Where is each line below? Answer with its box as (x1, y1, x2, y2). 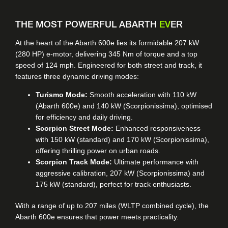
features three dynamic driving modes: (15, 72, 139, 81)
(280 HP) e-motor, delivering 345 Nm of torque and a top (15, 50, 197, 59)
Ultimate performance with (112, 158, 198, 166)
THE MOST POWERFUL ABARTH (15, 20, 159, 30)
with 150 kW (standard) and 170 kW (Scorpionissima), (36, 135, 209, 144)
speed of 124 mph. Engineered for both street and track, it (15, 61, 202, 70)
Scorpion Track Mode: (36, 158, 112, 166)
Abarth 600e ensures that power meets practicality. (15, 213, 179, 221)
